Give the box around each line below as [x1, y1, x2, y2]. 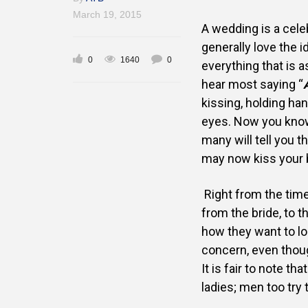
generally [201, 40, 254, 54]
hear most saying [201, 77, 298, 91]
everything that [201, 58, 286, 73]
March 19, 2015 [73, 9, 142, 20]
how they [201, 224, 254, 239]
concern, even [201, 243, 281, 257]
